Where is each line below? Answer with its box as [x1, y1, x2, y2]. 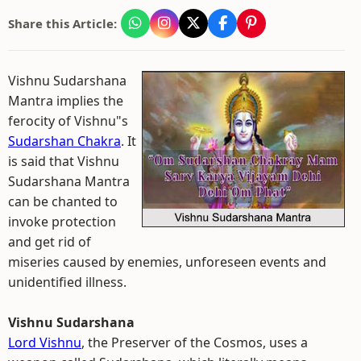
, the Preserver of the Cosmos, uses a [81, 334, 308, 351]
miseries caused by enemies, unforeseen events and [8, 253, 326, 271]
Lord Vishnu [8, 334, 81, 351]
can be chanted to [8, 193, 118, 210]
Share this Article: [8, 15, 117, 31]
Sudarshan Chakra [8, 132, 121, 150]
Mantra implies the [8, 92, 123, 110]
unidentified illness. [8, 273, 127, 291]
